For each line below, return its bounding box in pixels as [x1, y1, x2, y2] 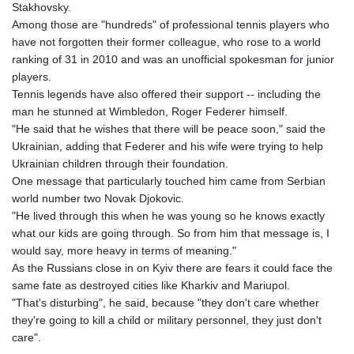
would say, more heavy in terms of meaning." [12, 243, 236, 257]
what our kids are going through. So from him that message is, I [12, 226, 330, 239]
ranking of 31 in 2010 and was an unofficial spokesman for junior [12, 52, 334, 66]
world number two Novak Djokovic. [12, 191, 184, 205]
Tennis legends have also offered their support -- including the [12, 87, 321, 100]
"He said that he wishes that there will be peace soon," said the [12, 122, 326, 135]
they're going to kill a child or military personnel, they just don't [12, 313, 322, 326]
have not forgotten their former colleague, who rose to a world [12, 35, 321, 48]
